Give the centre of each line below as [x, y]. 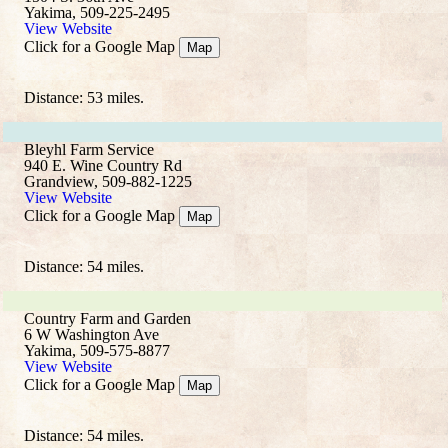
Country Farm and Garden [107, 318]
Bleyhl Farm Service [89, 149]
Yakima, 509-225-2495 [97, 12]
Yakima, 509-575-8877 [97, 350]
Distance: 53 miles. [84, 97]
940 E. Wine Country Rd [103, 165]
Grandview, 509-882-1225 [108, 181]
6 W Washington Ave [91, 334]
